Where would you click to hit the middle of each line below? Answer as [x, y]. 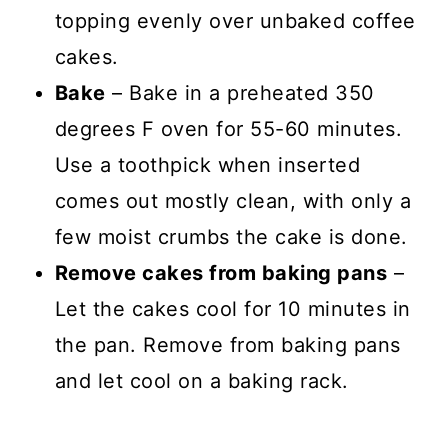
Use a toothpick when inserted [207, 164]
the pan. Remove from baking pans [227, 344]
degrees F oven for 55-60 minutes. [228, 128]
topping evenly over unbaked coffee [235, 20]
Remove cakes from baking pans [221, 272]
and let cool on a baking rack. [201, 380]
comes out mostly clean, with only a [233, 200]
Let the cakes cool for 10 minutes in [232, 308]
